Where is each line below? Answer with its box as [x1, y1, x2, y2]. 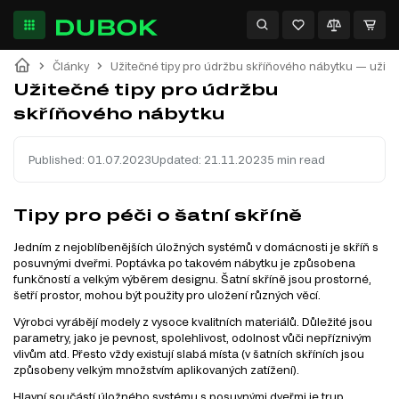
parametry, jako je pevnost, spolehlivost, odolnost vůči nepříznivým [13, 330, 371, 344]
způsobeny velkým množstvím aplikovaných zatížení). [13, 362, 299, 376]
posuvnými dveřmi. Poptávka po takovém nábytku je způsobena [13, 256, 355, 269]
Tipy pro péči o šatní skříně [13, 205, 302, 225]
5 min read [267, 153, 325, 167]
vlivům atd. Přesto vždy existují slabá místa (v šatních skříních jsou [13, 346, 364, 360]
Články [53, 59, 89, 72]
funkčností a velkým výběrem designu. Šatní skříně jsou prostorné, [13, 272, 371, 285]
